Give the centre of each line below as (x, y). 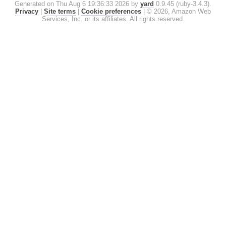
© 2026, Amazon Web (179, 12)
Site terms (60, 12)
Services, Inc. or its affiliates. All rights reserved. (113, 19)
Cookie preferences (111, 12)
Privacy (27, 12)
